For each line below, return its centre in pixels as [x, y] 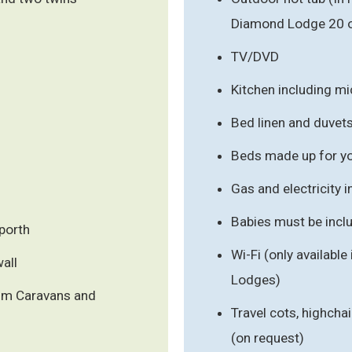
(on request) [268, 337]
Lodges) [256, 279]
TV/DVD [255, 56]
